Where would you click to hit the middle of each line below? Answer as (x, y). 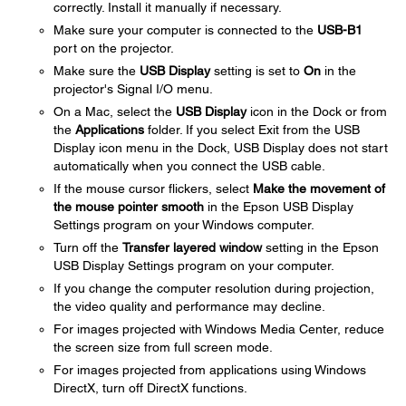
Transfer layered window (192, 247)
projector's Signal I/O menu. (133, 89)
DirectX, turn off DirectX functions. (150, 388)
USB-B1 (340, 30)
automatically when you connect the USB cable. (189, 166)
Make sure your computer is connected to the (185, 30)
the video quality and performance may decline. (189, 306)
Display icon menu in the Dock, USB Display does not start (221, 148)
